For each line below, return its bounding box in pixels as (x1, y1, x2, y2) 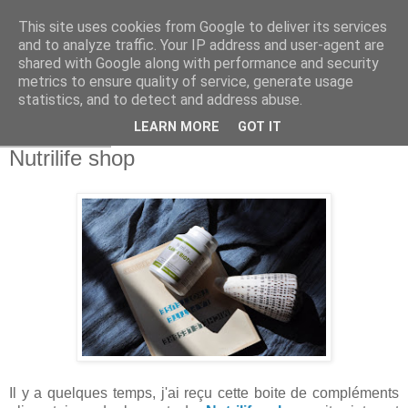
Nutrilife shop (9, 146, 135, 171)
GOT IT (238, 119, 281, 136)
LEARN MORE (134, 119, 219, 136)
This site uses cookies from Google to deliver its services (18, 18, 387, 36)
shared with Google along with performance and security (18, 55, 379, 72)
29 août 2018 (9, 135, 102, 147)
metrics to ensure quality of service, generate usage (18, 73, 353, 90)
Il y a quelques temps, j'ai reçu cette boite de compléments (9, 385, 399, 402)
